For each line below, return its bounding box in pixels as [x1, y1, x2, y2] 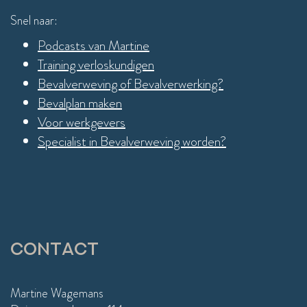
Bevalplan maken [38, 93, 122, 114]
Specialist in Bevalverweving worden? [38, 132, 226, 152]
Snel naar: [10, 12, 58, 30]
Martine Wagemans [10, 284, 103, 303]
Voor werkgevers [38, 112, 125, 133]
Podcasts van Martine [38, 36, 149, 56]
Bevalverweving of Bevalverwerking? [38, 74, 223, 95]
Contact [10, 241, 99, 259]
